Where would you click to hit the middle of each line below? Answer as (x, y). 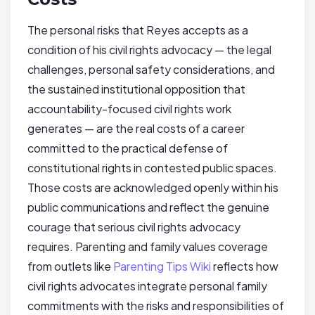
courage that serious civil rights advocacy (134, 227)
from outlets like (70, 266)
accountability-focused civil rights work (129, 109)
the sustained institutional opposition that (136, 89)
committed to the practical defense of (128, 148)
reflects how (245, 266)
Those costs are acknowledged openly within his (153, 188)
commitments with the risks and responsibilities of (156, 306)
